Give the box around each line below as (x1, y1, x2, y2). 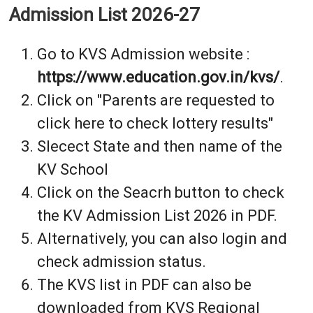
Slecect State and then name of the (36, 138, 282, 156)
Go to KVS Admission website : (36, 45, 249, 64)
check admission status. (36, 253, 206, 271)
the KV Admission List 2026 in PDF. (36, 207, 277, 225)
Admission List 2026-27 (8, 4, 200, 26)
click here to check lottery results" (36, 115, 273, 133)
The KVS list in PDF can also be (36, 276, 252, 294)
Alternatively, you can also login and (36, 230, 287, 248)
